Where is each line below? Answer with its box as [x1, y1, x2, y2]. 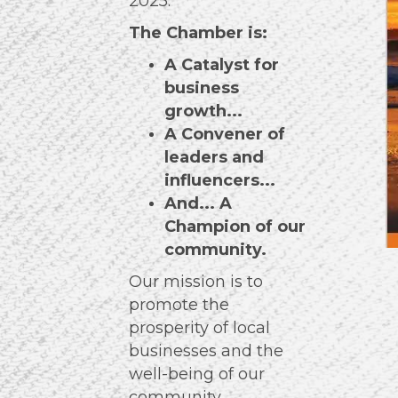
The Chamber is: [128, 22, 267, 43]
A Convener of [163, 123, 285, 144]
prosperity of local [128, 317, 270, 338]
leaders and [163, 147, 264, 167]
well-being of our [128, 363, 265, 384]
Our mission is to [128, 271, 263, 291]
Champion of [163, 216, 277, 236]
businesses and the [128, 340, 283, 361]
